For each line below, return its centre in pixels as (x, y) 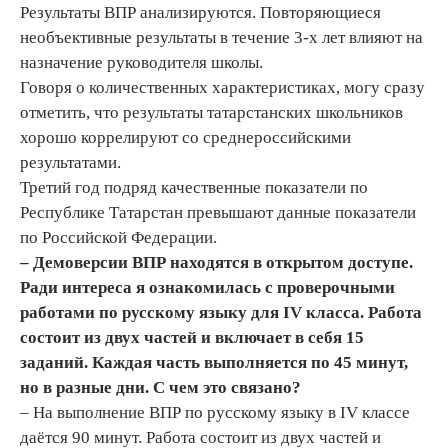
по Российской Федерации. (118, 237)
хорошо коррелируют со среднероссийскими (185, 137)
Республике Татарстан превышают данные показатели (218, 212)
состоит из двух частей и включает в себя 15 (192, 337)
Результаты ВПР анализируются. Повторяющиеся (200, 12)
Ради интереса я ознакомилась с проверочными (207, 287)
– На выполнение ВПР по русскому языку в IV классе (215, 412)
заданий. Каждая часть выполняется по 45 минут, (214, 362)
